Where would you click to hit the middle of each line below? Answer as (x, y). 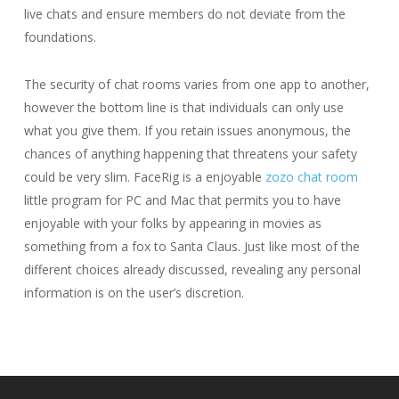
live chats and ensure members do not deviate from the (184, 14)
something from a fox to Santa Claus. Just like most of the (191, 246)
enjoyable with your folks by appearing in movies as (172, 223)
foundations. (60, 37)
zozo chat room (311, 177)
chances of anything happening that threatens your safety (190, 154)
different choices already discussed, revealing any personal (192, 269)
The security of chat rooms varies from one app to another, (196, 84)
